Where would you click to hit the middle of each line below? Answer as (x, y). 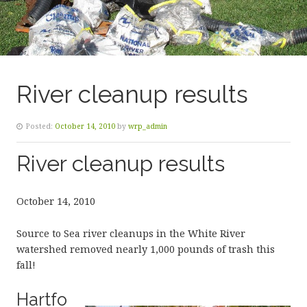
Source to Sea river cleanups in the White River (131, 233)
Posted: (39, 126)
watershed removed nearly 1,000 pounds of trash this (146, 249)
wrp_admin (148, 126)
